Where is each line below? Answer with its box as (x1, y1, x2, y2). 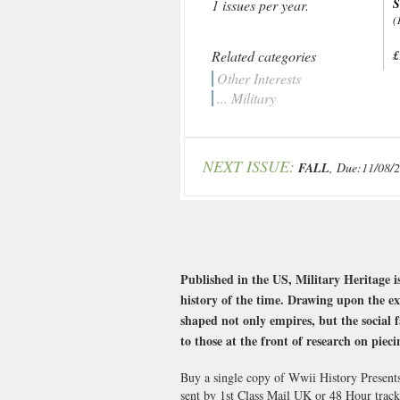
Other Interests (217, 69, 301, 87)
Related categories (212, 46, 316, 65)
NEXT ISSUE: (203, 155, 295, 177)
